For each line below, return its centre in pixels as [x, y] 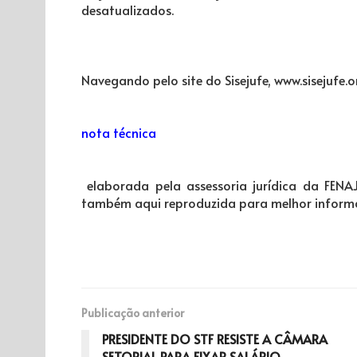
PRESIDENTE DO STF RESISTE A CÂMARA [215, 338]
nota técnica [119, 132]
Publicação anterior [133, 312]
